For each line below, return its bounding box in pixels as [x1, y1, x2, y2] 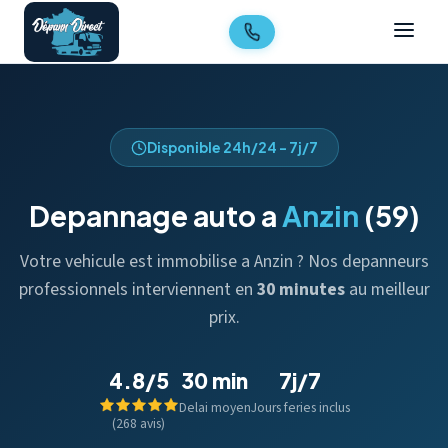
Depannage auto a [28, 198, 282, 233]
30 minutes [256, 277, 345, 302]
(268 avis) [112, 414, 165, 433]
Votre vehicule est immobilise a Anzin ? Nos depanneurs [19, 249, 429, 274]
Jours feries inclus [250, 398, 350, 417]
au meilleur [344, 277, 430, 302]
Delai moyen [178, 398, 251, 417]
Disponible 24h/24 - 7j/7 [146, 139, 318, 156]
